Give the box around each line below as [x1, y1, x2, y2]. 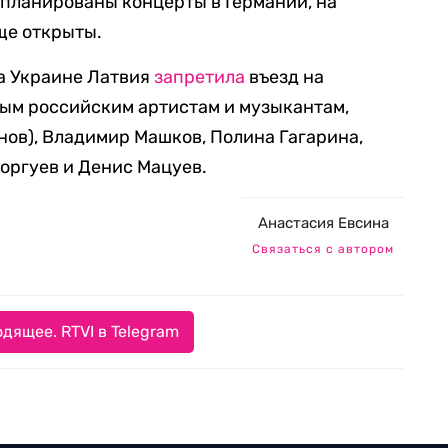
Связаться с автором [252, 242, 394, 256]
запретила [154, 66, 246, 88]
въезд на [245, 66, 325, 88]
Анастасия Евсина [257, 214, 389, 232]
